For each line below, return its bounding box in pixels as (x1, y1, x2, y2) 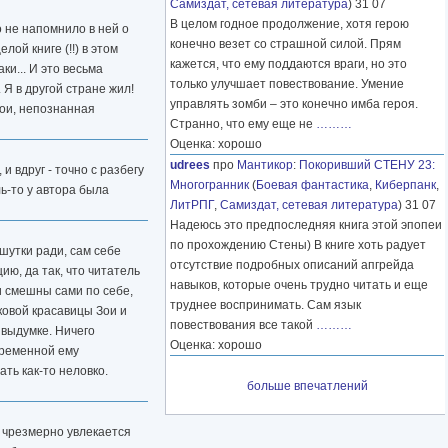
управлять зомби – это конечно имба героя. (170, 97, 418, 112)
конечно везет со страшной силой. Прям (170, 37, 401, 52)
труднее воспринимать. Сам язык (170, 298, 361, 313)
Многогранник (170, 178, 249, 193)
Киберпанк (375, 178, 436, 193)
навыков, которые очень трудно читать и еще (170, 278, 428, 293)
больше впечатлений (246, 379, 368, 394)
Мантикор (237, 158, 293, 173)
